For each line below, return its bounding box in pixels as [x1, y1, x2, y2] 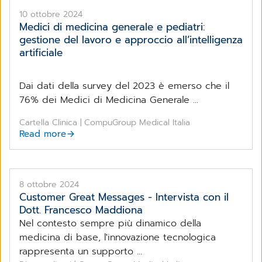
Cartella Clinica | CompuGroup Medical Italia [19, 116, 190, 129]
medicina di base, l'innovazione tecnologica [19, 230, 216, 244]
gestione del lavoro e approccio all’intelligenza [19, 32, 243, 47]
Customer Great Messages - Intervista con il [19, 189, 229, 205]
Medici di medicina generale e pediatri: [19, 19, 205, 35]
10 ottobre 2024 [19, 8, 82, 20]
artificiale [19, 44, 63, 60]
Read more [19, 127, 66, 140]
